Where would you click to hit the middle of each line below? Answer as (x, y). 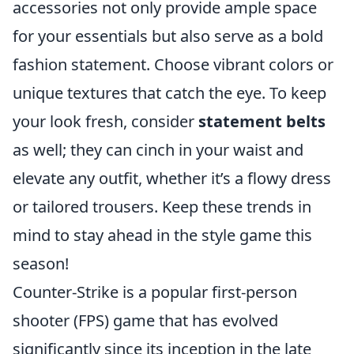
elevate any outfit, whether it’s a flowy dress (172, 179)
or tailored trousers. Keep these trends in (162, 207)
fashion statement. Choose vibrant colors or (173, 65)
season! (41, 264)
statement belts (262, 122)
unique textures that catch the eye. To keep (169, 93)
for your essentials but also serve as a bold (168, 36)
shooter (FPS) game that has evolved (145, 321)
